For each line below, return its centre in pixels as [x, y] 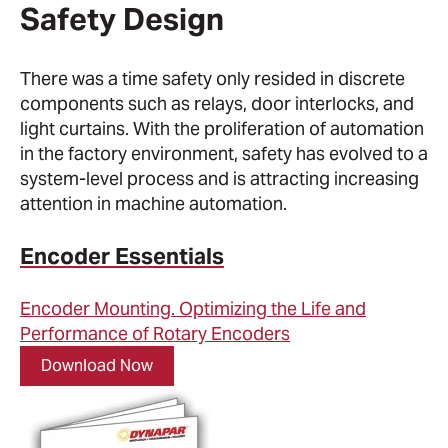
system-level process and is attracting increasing [219, 178]
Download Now [97, 365]
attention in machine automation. [153, 203]
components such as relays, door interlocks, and [217, 103]
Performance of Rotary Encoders [155, 333]
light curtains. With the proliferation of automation [222, 128]
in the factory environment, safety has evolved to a [224, 153]
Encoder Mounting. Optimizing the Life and [193, 308]
